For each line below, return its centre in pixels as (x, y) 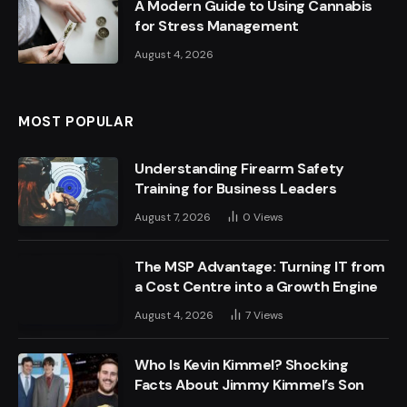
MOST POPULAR (76, 121)
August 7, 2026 (173, 217)
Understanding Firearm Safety (239, 168)
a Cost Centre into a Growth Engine (256, 286)
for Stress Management (217, 25)
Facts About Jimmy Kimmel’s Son (249, 384)
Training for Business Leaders (236, 188)
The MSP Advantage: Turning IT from (260, 266)
